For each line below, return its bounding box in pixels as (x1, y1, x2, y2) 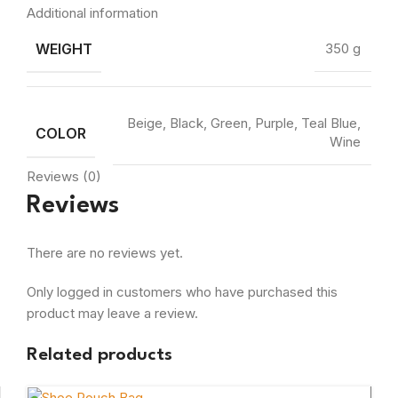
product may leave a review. (27, 304, 198, 322)
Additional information (27, 4, 158, 21)
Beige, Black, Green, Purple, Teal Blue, (127, 115, 361, 132)
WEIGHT (36, 39, 92, 58)
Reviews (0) (27, 167, 101, 185)
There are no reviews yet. (27, 243, 183, 261)
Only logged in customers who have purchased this (27, 283, 338, 300)
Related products (27, 346, 172, 364)
